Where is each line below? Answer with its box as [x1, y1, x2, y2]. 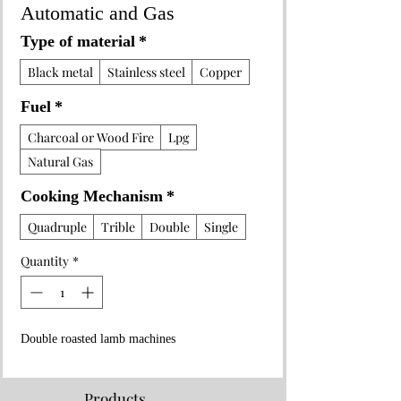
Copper [200, 64, 242, 81]
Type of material [21, 27, 135, 58]
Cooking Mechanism [21, 182, 163, 213]
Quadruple [28, 218, 87, 235]
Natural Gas [28, 153, 93, 170]
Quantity [21, 252, 69, 269]
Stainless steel [107, 64, 185, 81]
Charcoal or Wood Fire [28, 129, 154, 146]
